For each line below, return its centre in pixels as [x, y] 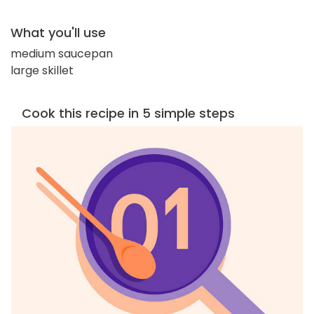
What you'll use [58, 32]
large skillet [42, 70]
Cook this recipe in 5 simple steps [128, 113]
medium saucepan [62, 53]
